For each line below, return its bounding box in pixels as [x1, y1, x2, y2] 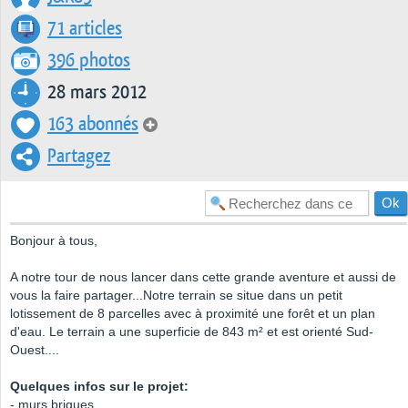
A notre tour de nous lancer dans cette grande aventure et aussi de [10, 270, 396, 285]
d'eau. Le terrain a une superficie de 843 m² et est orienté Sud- [10, 324, 373, 340]
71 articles [47, 19, 122, 39]
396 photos [47, 51, 130, 71]
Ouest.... [10, 342, 59, 358]
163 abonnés [47, 115, 138, 135]
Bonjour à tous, [10, 233, 97, 249]
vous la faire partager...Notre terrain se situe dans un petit [10, 288, 342, 303]
